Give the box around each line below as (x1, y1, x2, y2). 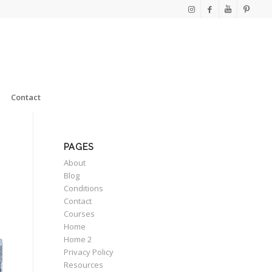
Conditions (64, 183, 104, 194)
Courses (64, 208, 95, 219)
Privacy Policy (64, 246, 114, 257)
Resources (64, 259, 104, 270)
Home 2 (64, 234, 92, 245)
